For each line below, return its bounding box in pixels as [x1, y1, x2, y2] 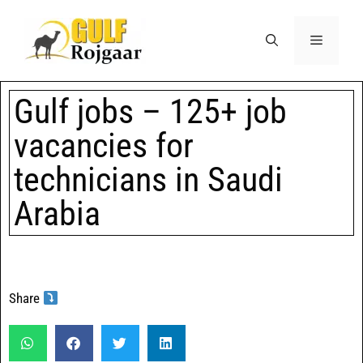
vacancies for [14, 126, 194, 165]
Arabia [14, 194, 100, 233]
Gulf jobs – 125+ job [14, 92, 287, 131]
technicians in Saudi [14, 160, 283, 199]
